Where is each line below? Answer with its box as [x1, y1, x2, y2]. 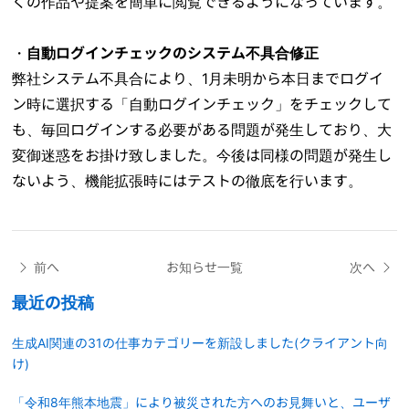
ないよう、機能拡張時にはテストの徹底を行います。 [12, 171, 363, 190]
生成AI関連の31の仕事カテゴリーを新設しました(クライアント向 [12, 335, 389, 351]
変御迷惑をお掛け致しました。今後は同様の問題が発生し [12, 145, 393, 164]
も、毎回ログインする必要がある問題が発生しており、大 [12, 120, 393, 139]
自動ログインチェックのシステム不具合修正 [26, 43, 320, 62]
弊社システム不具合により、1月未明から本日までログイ [12, 68, 384, 88]
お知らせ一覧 [166, 258, 243, 275]
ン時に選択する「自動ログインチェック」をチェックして [12, 94, 393, 113]
